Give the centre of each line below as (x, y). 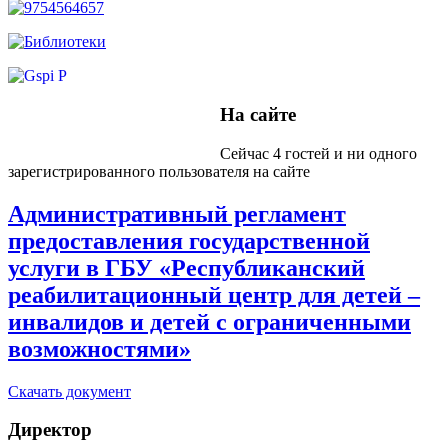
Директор (50, 430)
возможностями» (99, 348)
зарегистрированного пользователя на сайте (159, 171)
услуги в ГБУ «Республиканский (186, 267)
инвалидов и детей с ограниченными (209, 321)
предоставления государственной (189, 240)
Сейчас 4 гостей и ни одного (318, 153)
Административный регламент (177, 213)
